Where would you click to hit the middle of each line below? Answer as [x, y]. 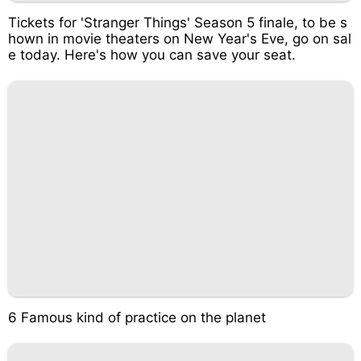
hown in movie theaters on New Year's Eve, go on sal [180, 39]
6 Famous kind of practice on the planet [137, 317]
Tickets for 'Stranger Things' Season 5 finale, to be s [178, 23]
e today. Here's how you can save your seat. [152, 55]
